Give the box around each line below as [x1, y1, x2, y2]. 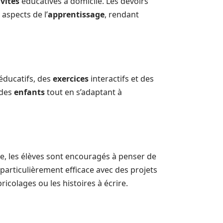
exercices [53, 73, 89, 84]
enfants [14, 86, 45, 98]
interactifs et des [89, 73, 154, 84]
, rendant [105, 8, 139, 20]
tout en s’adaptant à [45, 86, 122, 98]
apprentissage [48, 8, 105, 20]
